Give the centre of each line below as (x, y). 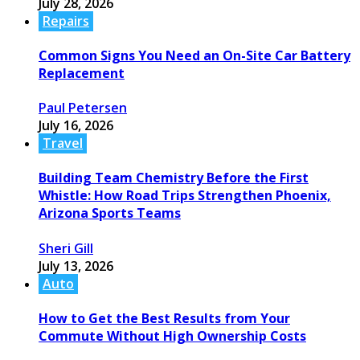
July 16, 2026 (76, 126)
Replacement (82, 73)
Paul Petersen (83, 108)
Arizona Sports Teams (110, 213)
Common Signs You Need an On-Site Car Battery (194, 55)
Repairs (66, 20)
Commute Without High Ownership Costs (172, 336)
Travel (63, 143)
